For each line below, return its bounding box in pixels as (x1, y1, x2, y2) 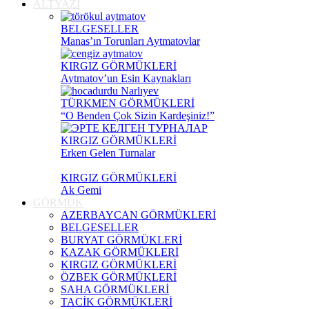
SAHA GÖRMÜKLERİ (61, 283, 169, 295)
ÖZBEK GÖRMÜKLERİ (61, 271, 177, 283)
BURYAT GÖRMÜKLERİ (61, 234, 182, 246)
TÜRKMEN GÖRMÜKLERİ (61, 97, 195, 109)
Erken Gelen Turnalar (61, 147, 155, 159)
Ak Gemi (61, 184, 101, 196)
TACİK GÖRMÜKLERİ (61, 296, 172, 308)
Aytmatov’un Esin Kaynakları (61, 72, 191, 84)
